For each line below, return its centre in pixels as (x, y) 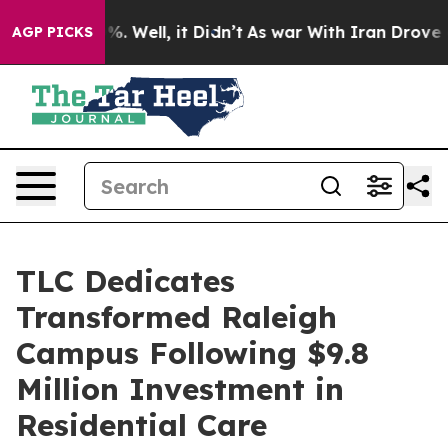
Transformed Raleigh (176, 317)
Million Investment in (180, 389)
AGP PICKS (52, 32)
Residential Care (141, 425)
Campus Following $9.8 (192, 353)
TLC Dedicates (125, 281)
